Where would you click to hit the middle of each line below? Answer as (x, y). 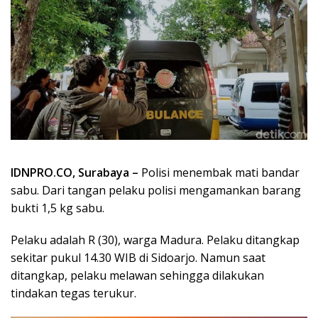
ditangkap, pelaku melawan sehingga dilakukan (137, 275)
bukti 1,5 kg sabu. (57, 208)
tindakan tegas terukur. (73, 293)
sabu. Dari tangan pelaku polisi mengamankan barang (156, 190)
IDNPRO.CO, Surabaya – (76, 172)
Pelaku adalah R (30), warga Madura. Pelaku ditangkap (155, 240)
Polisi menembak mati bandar (220, 172)
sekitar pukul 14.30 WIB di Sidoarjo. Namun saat (138, 257)
